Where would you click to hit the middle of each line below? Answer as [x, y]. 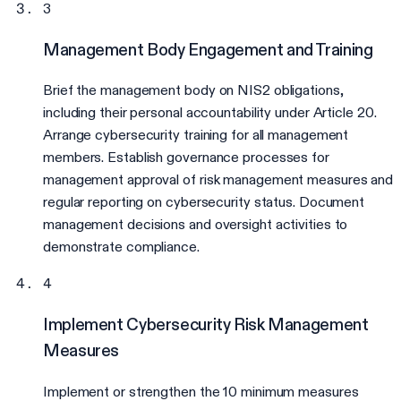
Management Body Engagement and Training [208, 49]
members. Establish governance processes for [186, 158]
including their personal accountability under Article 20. [210, 113]
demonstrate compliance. [121, 247]
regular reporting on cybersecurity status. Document [204, 202]
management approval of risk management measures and [218, 180]
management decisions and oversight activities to [196, 225]
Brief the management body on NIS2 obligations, [193, 90]
